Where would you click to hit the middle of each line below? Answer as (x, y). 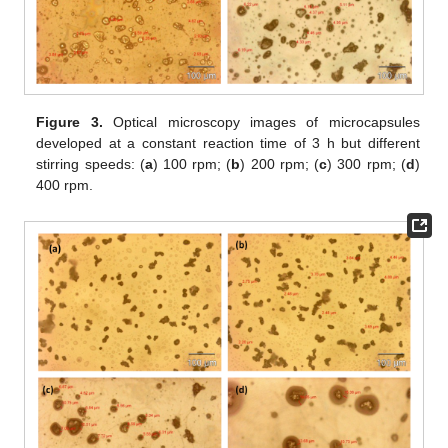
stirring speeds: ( (90, 164)
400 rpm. (65, 185)
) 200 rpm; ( (280, 164)
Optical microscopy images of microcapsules (261, 122)
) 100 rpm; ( (192, 164)
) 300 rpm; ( (366, 164)
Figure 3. (69, 122)
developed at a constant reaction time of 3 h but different (228, 143)
